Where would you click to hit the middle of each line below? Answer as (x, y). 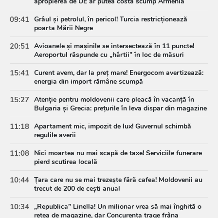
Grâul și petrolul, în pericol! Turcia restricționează (111, 19)
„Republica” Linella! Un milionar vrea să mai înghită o (118, 207)
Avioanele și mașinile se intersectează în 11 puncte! (114, 46)
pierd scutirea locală (66, 162)
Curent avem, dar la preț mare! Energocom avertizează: (119, 73)
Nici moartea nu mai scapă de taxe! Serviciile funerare (118, 153)
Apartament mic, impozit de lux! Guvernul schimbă (113, 127)
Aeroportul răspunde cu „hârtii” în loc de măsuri (109, 55)
